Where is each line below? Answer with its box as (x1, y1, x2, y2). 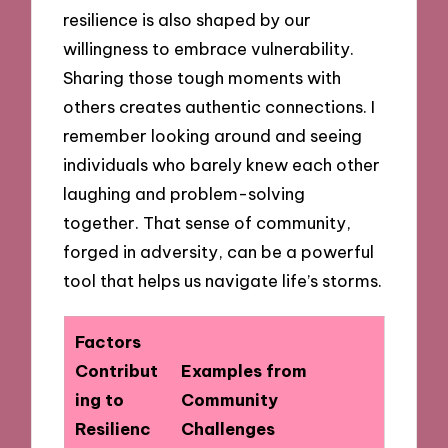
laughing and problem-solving (63, 183, 306, 205)
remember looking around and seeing (63, 125, 363, 147)
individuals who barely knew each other (63, 154, 381, 176)
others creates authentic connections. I (63, 96, 376, 118)
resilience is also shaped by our (63, 9, 312, 31)
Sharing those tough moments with (63, 67, 342, 89)
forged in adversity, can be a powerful (63, 241, 375, 263)
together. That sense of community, (63, 212, 352, 234)
